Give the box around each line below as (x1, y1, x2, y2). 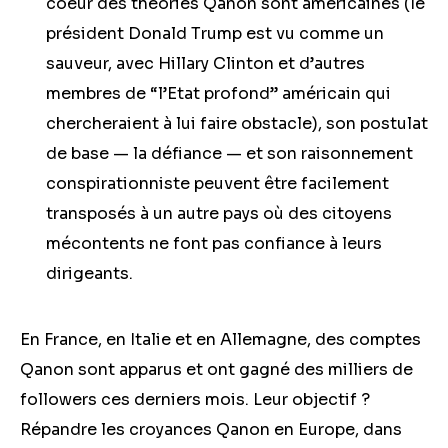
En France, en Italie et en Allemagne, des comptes (20, 329, 421, 350)
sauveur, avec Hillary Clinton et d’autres (46, 53, 365, 74)
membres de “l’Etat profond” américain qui (46, 83, 391, 104)
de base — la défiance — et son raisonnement (46, 143, 413, 164)
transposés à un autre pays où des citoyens (46, 203, 392, 224)
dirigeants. (46, 263, 137, 284)
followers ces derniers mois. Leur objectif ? (20, 389, 370, 410)
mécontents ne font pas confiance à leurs (46, 233, 382, 254)
